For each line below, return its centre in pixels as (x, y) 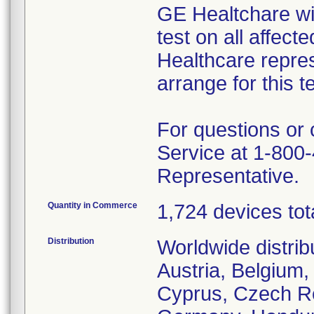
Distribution (71, 241)
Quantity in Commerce (93, 205)
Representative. (228, 176)
